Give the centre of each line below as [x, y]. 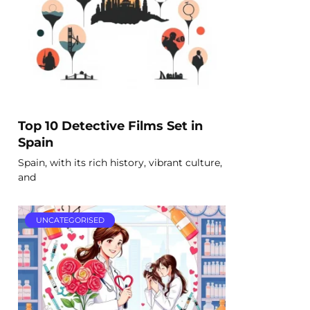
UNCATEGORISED [70, 220]
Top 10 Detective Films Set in [110, 125]
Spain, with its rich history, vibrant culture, [120, 162]
